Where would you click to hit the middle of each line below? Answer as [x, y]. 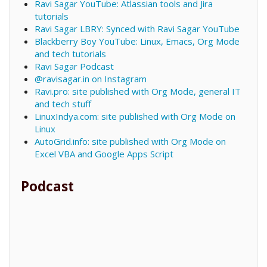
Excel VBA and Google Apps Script [104, 154]
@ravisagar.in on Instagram [90, 79]
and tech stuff [63, 104]
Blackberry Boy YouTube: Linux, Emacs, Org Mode [137, 41]
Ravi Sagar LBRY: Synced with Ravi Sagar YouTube [137, 29]
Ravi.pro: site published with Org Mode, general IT [137, 91]
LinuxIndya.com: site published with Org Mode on [135, 117]
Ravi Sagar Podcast [74, 66]
